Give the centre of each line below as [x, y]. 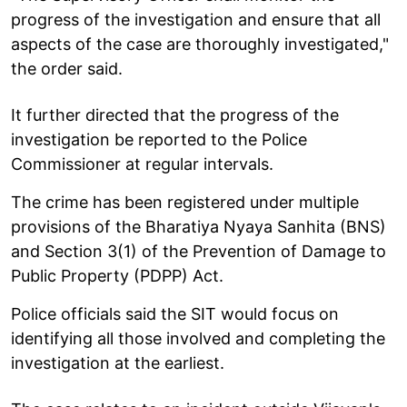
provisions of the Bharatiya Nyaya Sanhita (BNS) [199, 226]
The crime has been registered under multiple [185, 202]
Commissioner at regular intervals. [142, 164]
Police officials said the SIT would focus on [175, 313]
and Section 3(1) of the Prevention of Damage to [199, 251]
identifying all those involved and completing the [198, 338]
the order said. [67, 68]
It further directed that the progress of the [175, 114]
